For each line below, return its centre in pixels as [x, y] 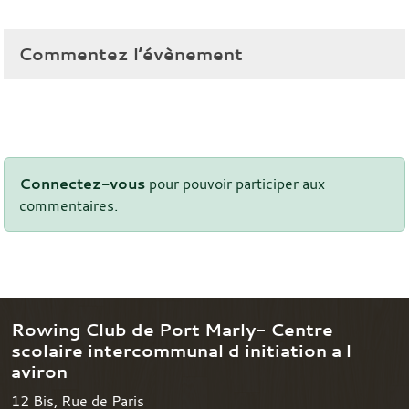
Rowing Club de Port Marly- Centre [172, 329]
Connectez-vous [82, 183]
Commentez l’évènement [131, 53]
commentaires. [68, 205]
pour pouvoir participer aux [235, 183]
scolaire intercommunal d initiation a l [181, 350]
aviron [39, 371]
